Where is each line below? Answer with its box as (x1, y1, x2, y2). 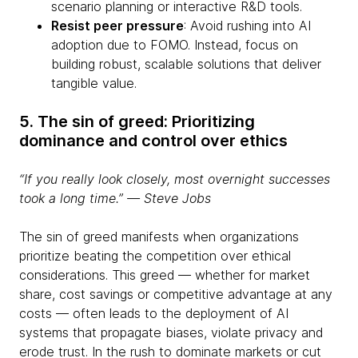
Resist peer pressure (51, 18, 184, 34)
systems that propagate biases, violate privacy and (19, 324, 323, 340)
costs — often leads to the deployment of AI (19, 305, 288, 321)
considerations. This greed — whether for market (19, 267, 310, 283)
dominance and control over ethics (19, 131, 288, 150)
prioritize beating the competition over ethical (19, 248, 291, 264)
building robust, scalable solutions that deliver (51, 56, 321, 72)
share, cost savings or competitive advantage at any (19, 286, 332, 302)
